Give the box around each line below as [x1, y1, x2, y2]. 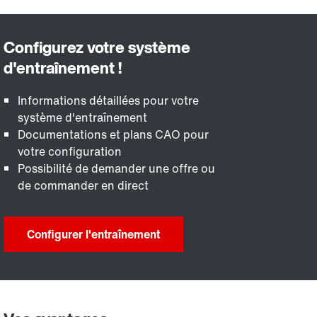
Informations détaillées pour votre [18, 92, 200, 109]
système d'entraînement [18, 109, 148, 126]
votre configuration [18, 143, 122, 160]
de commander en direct [18, 177, 149, 194]
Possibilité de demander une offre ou [18, 160, 216, 177]
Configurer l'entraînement [27, 226, 161, 243]
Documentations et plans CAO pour [18, 126, 209, 143]
